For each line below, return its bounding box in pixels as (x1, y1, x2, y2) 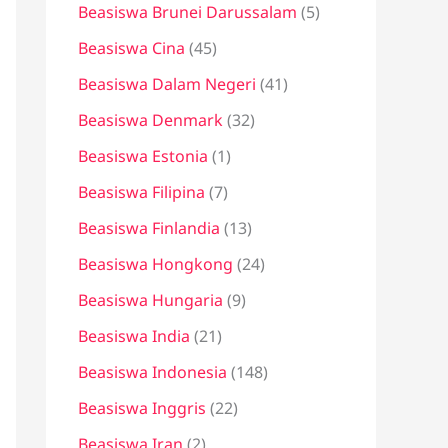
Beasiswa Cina (78, 37, 185, 59)
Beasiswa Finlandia (78, 217, 220, 239)
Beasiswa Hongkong (78, 253, 233, 275)
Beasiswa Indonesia (78, 361, 227, 383)
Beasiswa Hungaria (78, 289, 223, 311)
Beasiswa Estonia (78, 145, 208, 167)
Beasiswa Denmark (78, 109, 223, 131)
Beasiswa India (78, 325, 190, 347)
